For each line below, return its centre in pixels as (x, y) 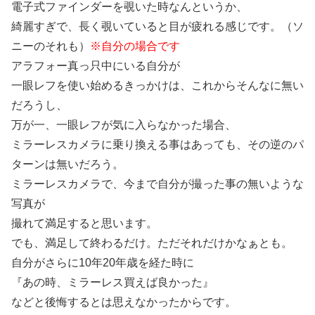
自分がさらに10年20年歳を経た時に (103, 263)
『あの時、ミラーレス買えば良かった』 (112, 283)
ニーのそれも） (51, 46)
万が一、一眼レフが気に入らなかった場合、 (124, 125)
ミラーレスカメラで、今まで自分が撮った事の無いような (157, 184)
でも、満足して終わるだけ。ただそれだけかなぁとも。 (152, 243)
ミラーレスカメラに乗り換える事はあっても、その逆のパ (157, 145)
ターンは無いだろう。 (67, 165)
